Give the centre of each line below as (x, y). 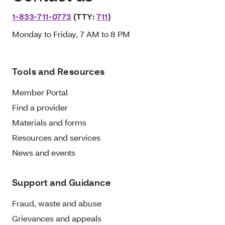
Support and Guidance (62, 183)
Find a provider (40, 107)
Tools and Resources (59, 72)
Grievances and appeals (57, 218)
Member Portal (40, 92)
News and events (44, 153)
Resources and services (56, 138)
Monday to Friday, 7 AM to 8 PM (71, 34)
